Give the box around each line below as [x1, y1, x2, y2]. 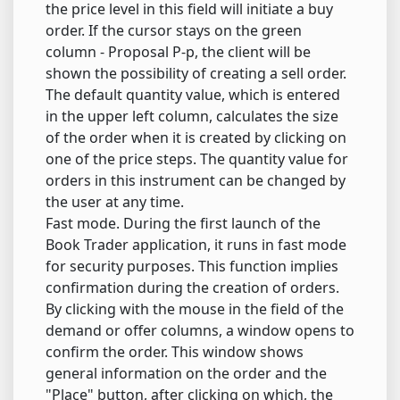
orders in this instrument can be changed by [46, 171, 346, 191]
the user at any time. [46, 192, 184, 212]
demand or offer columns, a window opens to [46, 321, 354, 341]
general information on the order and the [46, 363, 327, 384]
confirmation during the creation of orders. [46, 278, 339, 298]
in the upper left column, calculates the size [46, 106, 338, 127]
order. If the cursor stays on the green [46, 21, 302, 41]
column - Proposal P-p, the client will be [46, 42, 311, 62]
